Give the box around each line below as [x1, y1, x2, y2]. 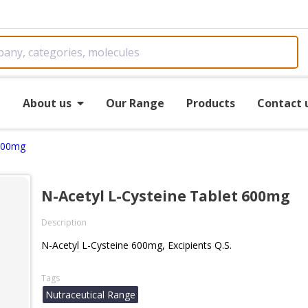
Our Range [105, 95, 164, 111]
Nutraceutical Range [45, 288, 135, 301]
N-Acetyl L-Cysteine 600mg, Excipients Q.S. [41, 239, 232, 252]
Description [41, 217, 87, 228]
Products [186, 95, 235, 111]
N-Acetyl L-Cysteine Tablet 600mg [41, 186, 290, 206]
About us [22, 95, 71, 111]
